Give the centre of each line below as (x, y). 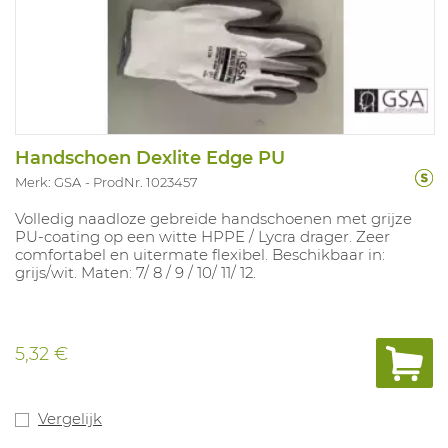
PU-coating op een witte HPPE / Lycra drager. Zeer (202, 237)
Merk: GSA (48, 182)
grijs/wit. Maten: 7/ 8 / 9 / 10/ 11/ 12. (135, 273)
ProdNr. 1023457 (145, 182)
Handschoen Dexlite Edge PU (150, 158)
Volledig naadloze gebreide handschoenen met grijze (213, 219)
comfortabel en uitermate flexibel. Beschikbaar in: (200, 255)
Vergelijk (70, 419)
